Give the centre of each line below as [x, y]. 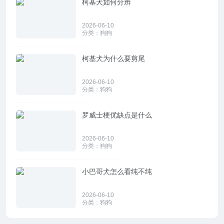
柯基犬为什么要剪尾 [113, 59]
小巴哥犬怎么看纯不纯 [117, 172]
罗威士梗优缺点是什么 [117, 115]
